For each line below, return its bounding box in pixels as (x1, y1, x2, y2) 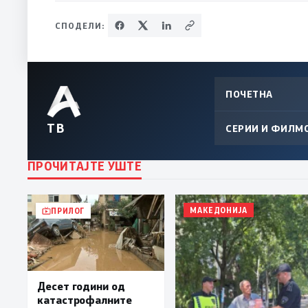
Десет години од (37, 278, 125, 293)
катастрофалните (37, 291, 132, 307)
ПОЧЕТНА (225, 87, 273, 100)
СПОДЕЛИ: (55, 19, 105, 31)
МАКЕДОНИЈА (190, 204, 247, 215)
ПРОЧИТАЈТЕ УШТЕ (27, 157, 142, 173)
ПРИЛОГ (51, 205, 85, 216)
